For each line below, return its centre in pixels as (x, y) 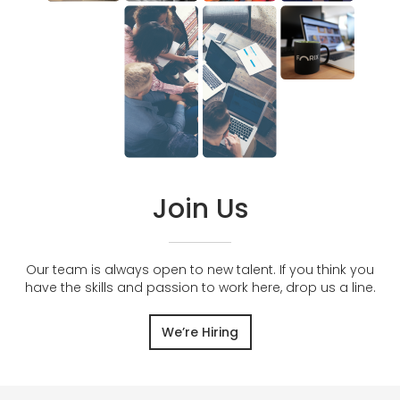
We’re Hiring (200, 332)
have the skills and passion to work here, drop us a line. (200, 287)
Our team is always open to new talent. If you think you (200, 269)
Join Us (200, 208)
